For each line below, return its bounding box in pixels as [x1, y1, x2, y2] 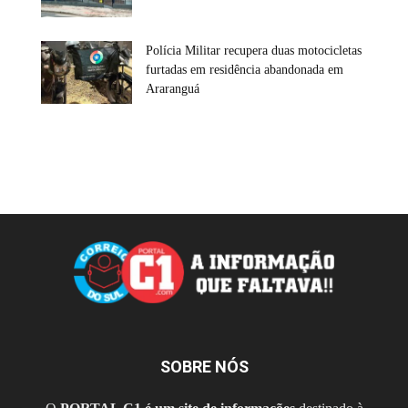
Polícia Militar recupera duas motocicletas [146, 43, 362, 57]
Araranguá [146, 81, 199, 96]
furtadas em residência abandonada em [146, 62, 343, 76]
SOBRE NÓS [159, 357, 249, 377]
